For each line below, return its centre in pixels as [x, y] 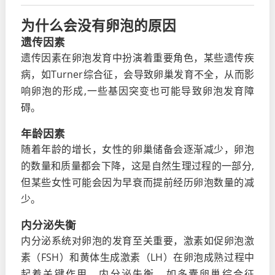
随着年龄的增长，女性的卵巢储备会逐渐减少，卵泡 [137, 149]
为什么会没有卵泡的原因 [98, 25]
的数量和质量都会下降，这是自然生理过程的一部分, [137, 166]
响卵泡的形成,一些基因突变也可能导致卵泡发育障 [137, 91]
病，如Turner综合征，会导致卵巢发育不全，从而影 [137, 74]
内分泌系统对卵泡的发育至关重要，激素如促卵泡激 [137, 241]
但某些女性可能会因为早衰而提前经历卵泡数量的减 [137, 182]
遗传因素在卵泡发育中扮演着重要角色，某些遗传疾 [137, 58]
